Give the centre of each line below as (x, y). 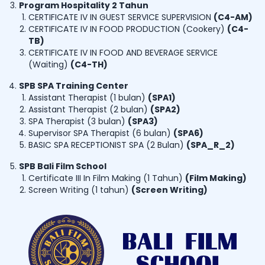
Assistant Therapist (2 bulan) (88, 110)
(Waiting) (48, 65)
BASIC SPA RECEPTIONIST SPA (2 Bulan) (106, 145)
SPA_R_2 (211, 145)
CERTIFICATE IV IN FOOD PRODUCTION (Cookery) (127, 29)
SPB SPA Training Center (74, 86)
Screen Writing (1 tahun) (79, 190)
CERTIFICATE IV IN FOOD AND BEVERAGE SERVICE (123, 53)
